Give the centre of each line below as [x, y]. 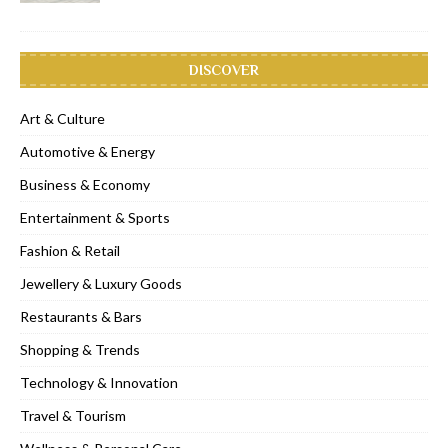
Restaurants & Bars [81, 317]
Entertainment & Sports [95, 218]
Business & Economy [85, 185]
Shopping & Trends [80, 350]
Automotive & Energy [87, 152]
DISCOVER [224, 70]
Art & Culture [62, 119]
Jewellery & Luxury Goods [101, 284]
